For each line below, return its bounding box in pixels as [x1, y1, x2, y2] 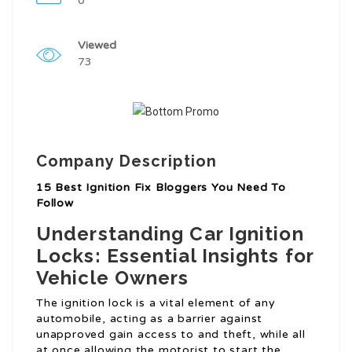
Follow [36, 196, 74, 211]
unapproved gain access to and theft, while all [36, 328, 306, 342]
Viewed [78, 38, 116, 53]
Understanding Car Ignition [36, 222, 304, 246]
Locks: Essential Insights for [36, 244, 313, 268]
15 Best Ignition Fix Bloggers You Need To [36, 181, 286, 195]
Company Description [36, 152, 217, 171]
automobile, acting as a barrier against [36, 312, 263, 326]
